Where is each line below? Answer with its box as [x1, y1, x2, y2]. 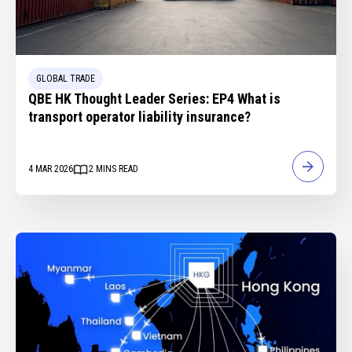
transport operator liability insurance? [28, 108, 251, 125]
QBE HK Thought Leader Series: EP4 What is [28, 90, 280, 107]
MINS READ [96, 163, 138, 175]
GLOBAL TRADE [36, 72, 95, 84]
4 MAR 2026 [28, 163, 73, 175]
